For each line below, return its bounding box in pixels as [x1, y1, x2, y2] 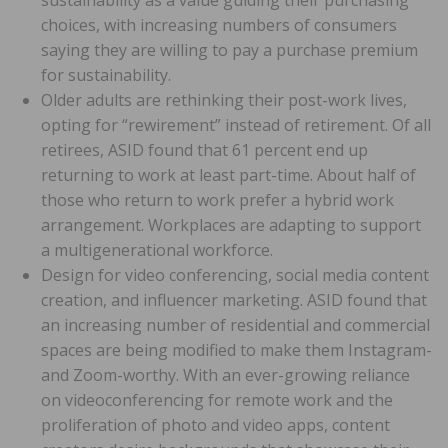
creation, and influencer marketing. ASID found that [41, 288, 427, 311]
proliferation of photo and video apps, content [41, 413, 390, 436]
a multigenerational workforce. [41, 238, 273, 261]
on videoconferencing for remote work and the [41, 388, 393, 411]
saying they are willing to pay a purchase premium [41, 38, 418, 61]
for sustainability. [41, 63, 171, 86]
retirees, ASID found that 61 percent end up [41, 138, 368, 161]
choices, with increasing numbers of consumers [41, 13, 397, 36]
